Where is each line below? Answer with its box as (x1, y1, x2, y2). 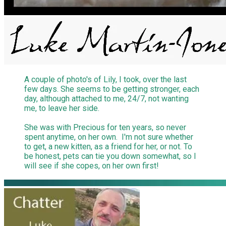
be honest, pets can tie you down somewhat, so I (24, 151, 196, 161)
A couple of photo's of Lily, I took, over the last (24, 75, 187, 84)
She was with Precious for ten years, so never (24, 123, 186, 132)
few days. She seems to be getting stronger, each (24, 84, 199, 94)
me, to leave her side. (24, 103, 99, 113)
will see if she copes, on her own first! (24, 161, 159, 171)
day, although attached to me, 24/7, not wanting (24, 94, 189, 103)
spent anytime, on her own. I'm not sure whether (24, 132, 193, 142)
